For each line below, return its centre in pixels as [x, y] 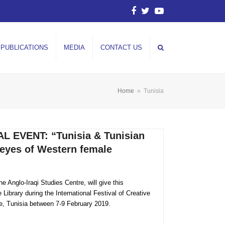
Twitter [158, 15]
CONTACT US [121, 48]
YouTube [176, 15]
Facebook [153, 15]
